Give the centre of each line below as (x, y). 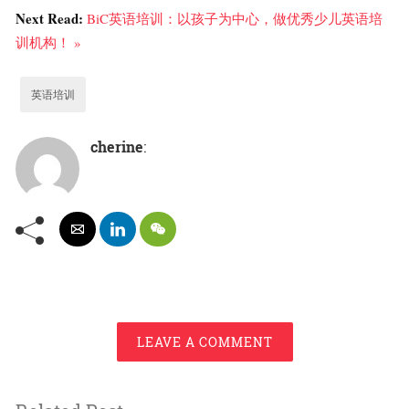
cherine (117, 147)
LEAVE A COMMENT (204, 342)
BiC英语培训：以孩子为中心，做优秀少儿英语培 (235, 19)
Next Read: (51, 19)
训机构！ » (48, 42)
